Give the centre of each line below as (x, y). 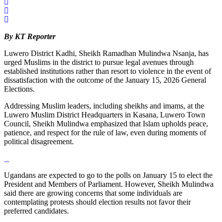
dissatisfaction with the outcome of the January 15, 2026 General (105, 80)
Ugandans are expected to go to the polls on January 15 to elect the (108, 175)
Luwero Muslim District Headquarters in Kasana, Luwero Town (105, 115)
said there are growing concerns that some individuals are (93, 193)
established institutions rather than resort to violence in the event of (108, 71)
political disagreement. (39, 142)
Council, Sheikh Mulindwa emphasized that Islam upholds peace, (106, 124)
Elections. (19, 89)
